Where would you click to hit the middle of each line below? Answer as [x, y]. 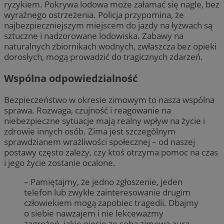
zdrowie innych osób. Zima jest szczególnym [90, 131]
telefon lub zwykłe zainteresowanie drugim [107, 192]
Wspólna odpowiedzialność [71, 78]
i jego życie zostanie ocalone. [60, 162]
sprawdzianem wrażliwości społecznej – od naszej [99, 141]
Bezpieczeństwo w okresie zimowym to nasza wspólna [109, 99]
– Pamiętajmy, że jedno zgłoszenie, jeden [103, 182]
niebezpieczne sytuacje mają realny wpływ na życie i [104, 120]
